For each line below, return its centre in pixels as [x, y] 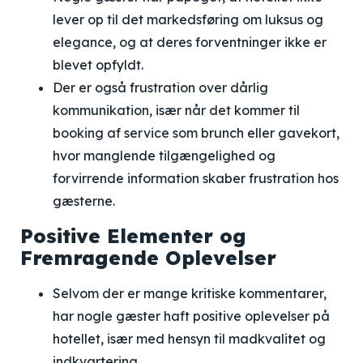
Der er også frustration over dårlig [160, 88]
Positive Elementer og [133, 236]
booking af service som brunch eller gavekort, [196, 133]
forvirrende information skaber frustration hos [196, 178]
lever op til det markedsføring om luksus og [188, 19]
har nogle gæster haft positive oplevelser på [191, 316]
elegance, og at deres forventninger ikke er [190, 42]
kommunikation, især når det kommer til [176, 110]
